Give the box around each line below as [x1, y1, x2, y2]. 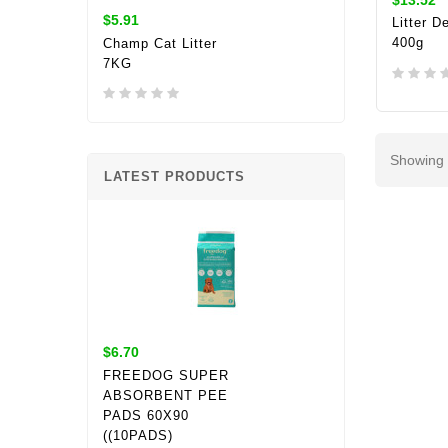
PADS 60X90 [103, 407, 189, 423]
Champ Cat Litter [103, 35, 217, 51]
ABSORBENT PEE [103, 387, 228, 403]
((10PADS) [103, 427, 173, 443]
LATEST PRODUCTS [104, 168, 245, 184]
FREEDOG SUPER [103, 367, 229, 383]
